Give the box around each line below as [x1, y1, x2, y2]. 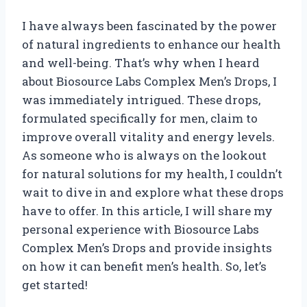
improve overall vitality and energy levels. [22, 128, 275, 145]
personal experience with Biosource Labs [22, 221, 259, 237]
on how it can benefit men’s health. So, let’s [22, 258, 267, 274]
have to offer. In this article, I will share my [22, 202, 273, 219]
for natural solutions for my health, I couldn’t [22, 165, 282, 182]
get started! [22, 276, 88, 293]
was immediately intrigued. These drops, [22, 91, 260, 108]
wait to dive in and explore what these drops [22, 184, 284, 200]
